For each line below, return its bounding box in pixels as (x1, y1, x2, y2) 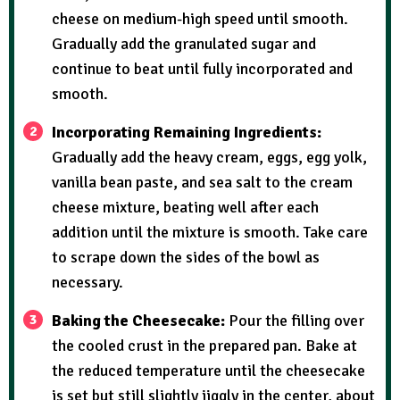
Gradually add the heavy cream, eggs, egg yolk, (52, 146, 367, 167)
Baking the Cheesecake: (52, 310, 229, 330)
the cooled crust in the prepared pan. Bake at (52, 335, 357, 355)
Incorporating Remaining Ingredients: (52, 121, 321, 142)
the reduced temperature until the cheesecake (52, 360, 365, 380)
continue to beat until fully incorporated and (52, 58, 353, 79)
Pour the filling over (229, 310, 364, 330)
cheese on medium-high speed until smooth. (52, 8, 348, 29)
